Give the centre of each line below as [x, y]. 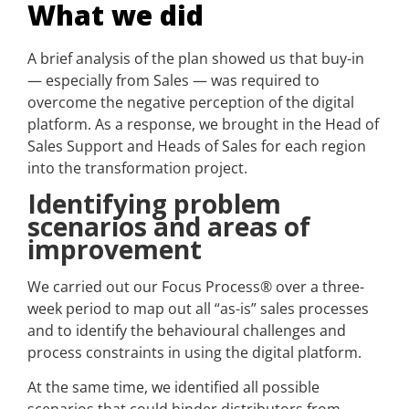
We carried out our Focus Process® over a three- [196, 286]
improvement [115, 249]
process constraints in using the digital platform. [194, 352]
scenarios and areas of [169, 226]
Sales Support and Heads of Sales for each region [197, 147]
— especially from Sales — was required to [173, 81]
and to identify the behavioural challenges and [187, 330]
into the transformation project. [137, 168]
